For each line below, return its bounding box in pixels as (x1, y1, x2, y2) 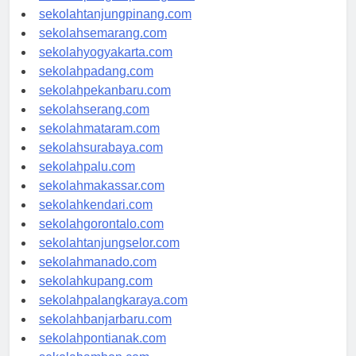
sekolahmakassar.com (39, 193, 164, 207)
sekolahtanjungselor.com (39, 250, 180, 265)
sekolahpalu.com (39, 174, 135, 188)
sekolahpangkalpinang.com (39, 2, 195, 17)
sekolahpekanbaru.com (39, 98, 171, 112)
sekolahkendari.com (39, 212, 153, 226)
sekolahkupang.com (39, 288, 153, 303)
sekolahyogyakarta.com (39, 60, 172, 74)
